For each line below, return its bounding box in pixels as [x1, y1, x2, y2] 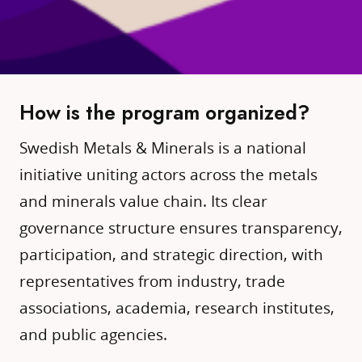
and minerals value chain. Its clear [19, 190, 267, 211]
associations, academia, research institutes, [19, 297, 335, 318]
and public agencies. [19, 323, 167, 344]
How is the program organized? [19, 99, 309, 127]
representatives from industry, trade [19, 270, 285, 291]
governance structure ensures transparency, [19, 217, 343, 238]
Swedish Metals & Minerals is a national [19, 137, 306, 158]
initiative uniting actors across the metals [19, 163, 318, 184]
